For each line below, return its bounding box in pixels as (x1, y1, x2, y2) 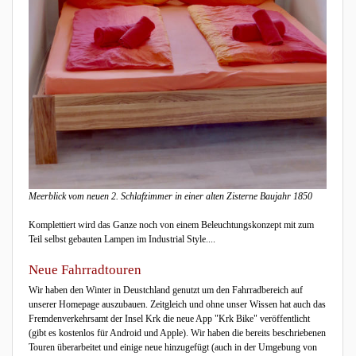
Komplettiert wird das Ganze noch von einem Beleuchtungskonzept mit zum (29, 219, 314, 230)
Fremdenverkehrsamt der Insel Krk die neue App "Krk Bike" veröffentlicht (29, 313, 310, 324)
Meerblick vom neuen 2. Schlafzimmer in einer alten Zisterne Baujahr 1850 (29, 190, 312, 202)
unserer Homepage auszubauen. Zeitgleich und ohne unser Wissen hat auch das (29, 299, 326, 310)
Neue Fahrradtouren (29, 261, 141, 277)
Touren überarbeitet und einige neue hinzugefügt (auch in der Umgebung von (29, 342, 317, 353)
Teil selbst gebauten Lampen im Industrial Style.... (29, 233, 215, 245)
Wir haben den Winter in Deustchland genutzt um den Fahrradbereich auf (29, 284, 303, 296)
